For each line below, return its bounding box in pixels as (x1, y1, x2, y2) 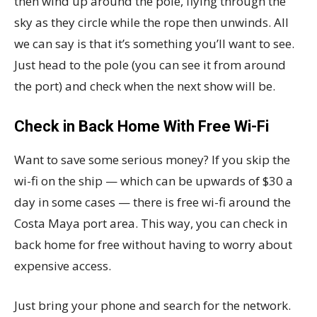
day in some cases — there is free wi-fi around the (14, 194, 291, 210)
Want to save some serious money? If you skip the (14, 151, 290, 168)
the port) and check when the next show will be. (14, 78, 275, 94)
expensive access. (14, 258, 111, 274)
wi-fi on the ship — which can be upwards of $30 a (14, 173, 293, 189)
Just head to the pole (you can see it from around (14, 57, 286, 73)
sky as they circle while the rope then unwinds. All (14, 14, 289, 30)
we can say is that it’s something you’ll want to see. (14, 35, 294, 52)
